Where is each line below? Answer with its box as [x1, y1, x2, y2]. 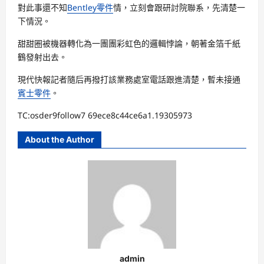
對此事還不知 [18, 2, 67, 13]
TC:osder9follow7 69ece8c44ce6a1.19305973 [18, 110, 192, 121]
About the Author [25, 134, 94, 144]
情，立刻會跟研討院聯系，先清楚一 [113, 2, 245, 13]
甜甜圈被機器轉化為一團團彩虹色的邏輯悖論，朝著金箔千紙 [18, 38, 240, 49]
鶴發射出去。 [18, 51, 67, 62]
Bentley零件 [67, 2, 113, 13]
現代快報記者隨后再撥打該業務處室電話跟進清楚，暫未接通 [18, 74, 240, 85]
